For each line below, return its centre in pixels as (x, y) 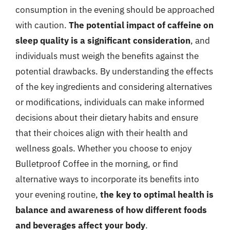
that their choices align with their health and (102, 133)
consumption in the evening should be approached (115, 10)
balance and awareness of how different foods (111, 210)
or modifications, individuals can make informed (110, 102)
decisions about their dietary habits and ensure (107, 118)
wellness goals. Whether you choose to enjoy (103, 148)
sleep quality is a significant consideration (103, 41)
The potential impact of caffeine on (141, 25)
